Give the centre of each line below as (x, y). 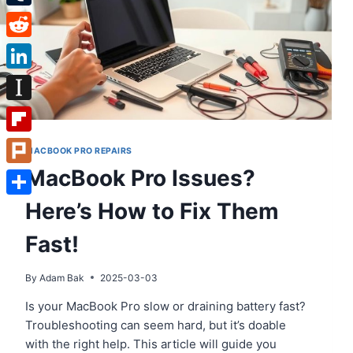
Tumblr (26, 18)
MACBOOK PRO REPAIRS (79, 150)
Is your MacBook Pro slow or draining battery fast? (165, 306)
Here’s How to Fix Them (152, 211)
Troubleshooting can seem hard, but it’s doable (156, 325)
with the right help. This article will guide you (151, 344)
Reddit (24, 49)
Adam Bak (62, 277)
